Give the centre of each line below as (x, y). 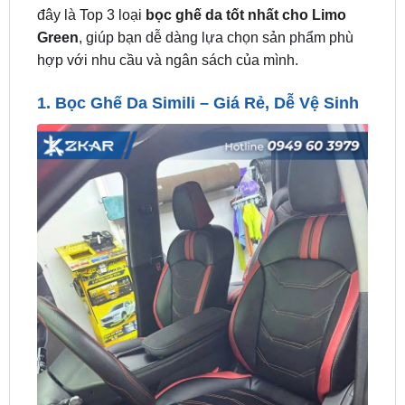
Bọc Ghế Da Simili (125, 56)
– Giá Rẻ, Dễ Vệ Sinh (277, 56)
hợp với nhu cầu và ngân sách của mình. (167, 14)
